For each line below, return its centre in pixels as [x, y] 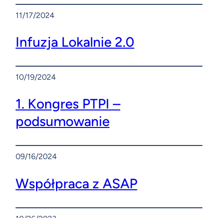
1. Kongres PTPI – [68, 104]
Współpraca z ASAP [76, 183]
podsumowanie [63, 121]
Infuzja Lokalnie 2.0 [75, 42]
